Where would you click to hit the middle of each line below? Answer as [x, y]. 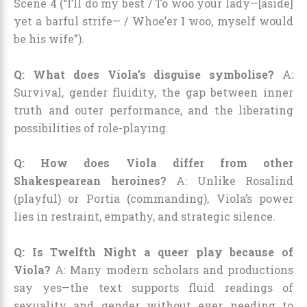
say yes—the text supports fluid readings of [153, 287]
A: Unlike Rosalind [230, 181]
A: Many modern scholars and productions [172, 270]
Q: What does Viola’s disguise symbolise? [144, 74]
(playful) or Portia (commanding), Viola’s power [153, 199]
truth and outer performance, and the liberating [153, 110]
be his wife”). [49, 39]
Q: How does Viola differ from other [153, 163]
